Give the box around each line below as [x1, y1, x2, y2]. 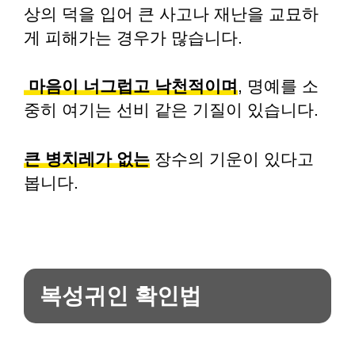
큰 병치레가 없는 [24, 149, 150, 168]
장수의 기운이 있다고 [150, 149, 314, 168]
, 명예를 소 [238, 77, 319, 95]
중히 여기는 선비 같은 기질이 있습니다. [24, 101, 319, 119]
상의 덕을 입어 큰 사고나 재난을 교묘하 [24, 4, 319, 23]
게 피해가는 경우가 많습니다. [24, 28, 242, 47]
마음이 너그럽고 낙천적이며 [24, 77, 238, 95]
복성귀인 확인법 [40, 283, 201, 308]
